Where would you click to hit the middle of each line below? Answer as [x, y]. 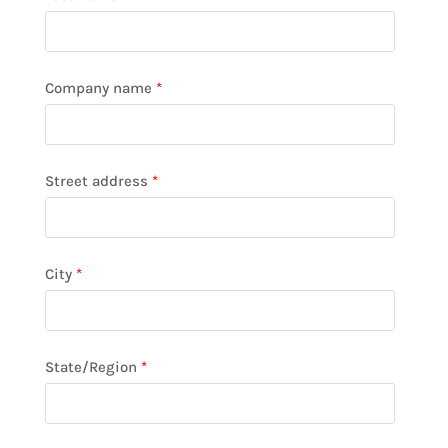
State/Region [90, 367]
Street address [96, 181]
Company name [98, 88]
